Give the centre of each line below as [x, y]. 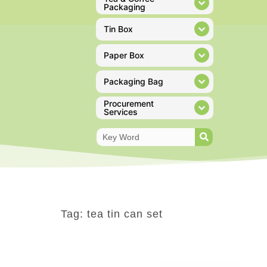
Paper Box [124, 55]
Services [121, 111]
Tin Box [118, 29]
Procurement [129, 103]
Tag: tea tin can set [112, 214]
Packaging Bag [133, 81]
